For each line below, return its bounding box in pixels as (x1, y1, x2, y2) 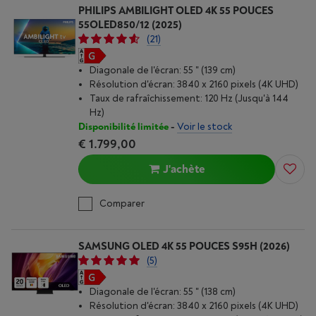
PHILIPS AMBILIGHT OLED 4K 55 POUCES (78, 4, 274, 18)
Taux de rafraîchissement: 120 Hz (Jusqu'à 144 (90, 92, 288, 104)
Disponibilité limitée (78, 121, 169, 133)
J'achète (162, 162, 205, 176)
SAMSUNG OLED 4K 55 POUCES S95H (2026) (78, 240, 290, 253)
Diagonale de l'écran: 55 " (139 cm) (90, 64, 236, 76)
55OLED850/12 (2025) (78, 18, 182, 32)
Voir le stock (177, 121, 232, 133)
